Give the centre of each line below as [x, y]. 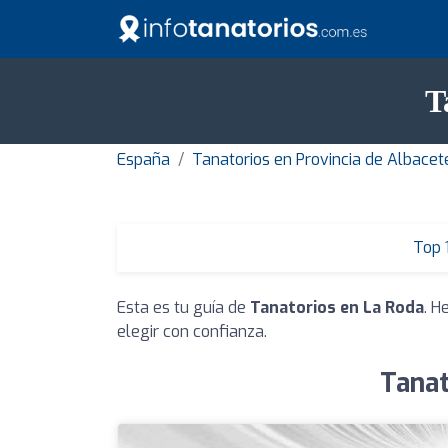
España [143, 160]
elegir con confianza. [192, 332]
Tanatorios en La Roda [337, 308]
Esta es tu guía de [183, 308]
